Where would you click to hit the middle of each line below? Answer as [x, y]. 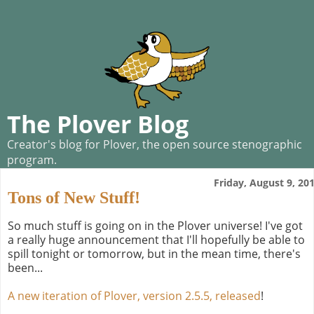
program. [32, 160]
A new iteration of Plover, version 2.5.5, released [134, 295]
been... [25, 267]
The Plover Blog [98, 124]
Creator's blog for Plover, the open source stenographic [155, 144]
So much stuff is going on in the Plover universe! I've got [155, 225]
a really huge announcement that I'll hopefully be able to [156, 239]
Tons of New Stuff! [74, 197]
